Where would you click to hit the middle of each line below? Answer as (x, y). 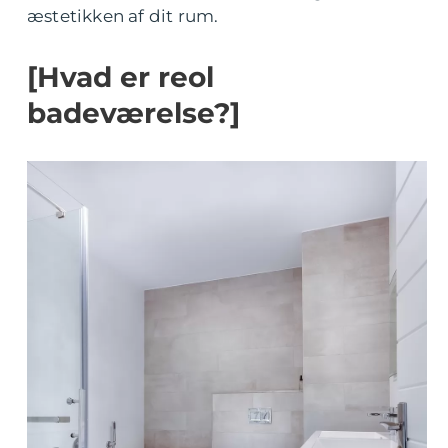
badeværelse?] (133, 113)
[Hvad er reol (120, 77)
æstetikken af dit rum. (123, 16)
